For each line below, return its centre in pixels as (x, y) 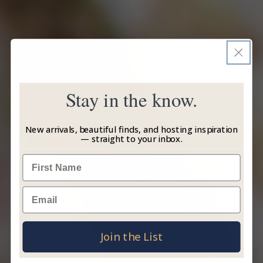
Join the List (131, 236)
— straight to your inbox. (131, 138)
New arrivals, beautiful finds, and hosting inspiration (131, 129)
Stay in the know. (131, 99)
